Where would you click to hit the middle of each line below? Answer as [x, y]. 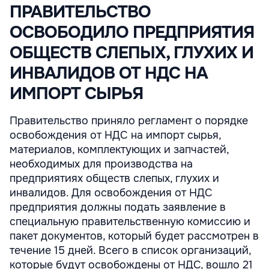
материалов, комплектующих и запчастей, [119, 150]
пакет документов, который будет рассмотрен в [134, 236]
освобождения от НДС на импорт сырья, [115, 135]
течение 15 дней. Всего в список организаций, [130, 250]
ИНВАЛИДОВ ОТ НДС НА [109, 73]
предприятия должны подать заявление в [118, 207]
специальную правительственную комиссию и [130, 222]
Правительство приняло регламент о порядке [129, 121]
